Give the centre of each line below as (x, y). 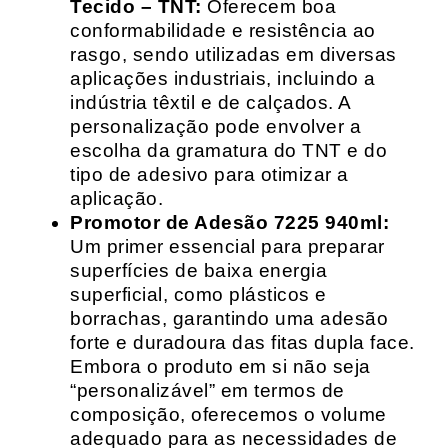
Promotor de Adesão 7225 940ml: (229, 222)
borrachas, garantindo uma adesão (229, 318)
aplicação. (116, 198)
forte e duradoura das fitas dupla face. (242, 342)
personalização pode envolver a (215, 126)
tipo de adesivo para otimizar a (209, 174)
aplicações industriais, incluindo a (223, 78)
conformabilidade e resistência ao (223, 30)
